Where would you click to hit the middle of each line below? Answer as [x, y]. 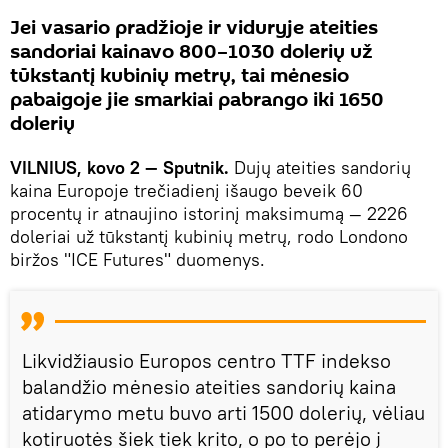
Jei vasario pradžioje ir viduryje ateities [194, 27]
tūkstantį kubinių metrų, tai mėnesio [179, 75]
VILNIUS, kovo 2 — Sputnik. [122, 167]
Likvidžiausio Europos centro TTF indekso [206, 360]
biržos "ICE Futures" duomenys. [137, 259]
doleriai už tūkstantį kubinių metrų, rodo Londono [209, 236]
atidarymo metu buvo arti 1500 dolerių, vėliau [223, 412]
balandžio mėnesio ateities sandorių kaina [209, 386]
